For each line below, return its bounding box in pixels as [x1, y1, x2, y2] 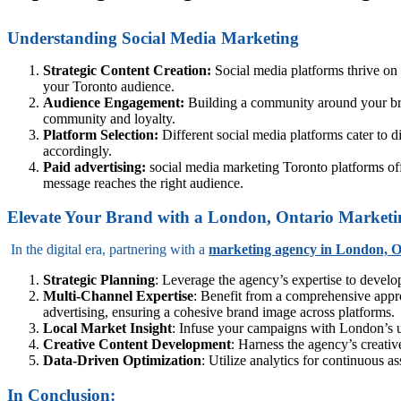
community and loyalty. [43, 110, 175, 126]
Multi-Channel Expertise [43, 288, 193, 304]
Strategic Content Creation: [43, 62, 211, 78]
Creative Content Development [43, 337, 231, 353]
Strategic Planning [43, 272, 155, 288]
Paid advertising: [43, 158, 146, 175]
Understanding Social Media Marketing [7, 28, 299, 47]
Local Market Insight [43, 320, 172, 337]
